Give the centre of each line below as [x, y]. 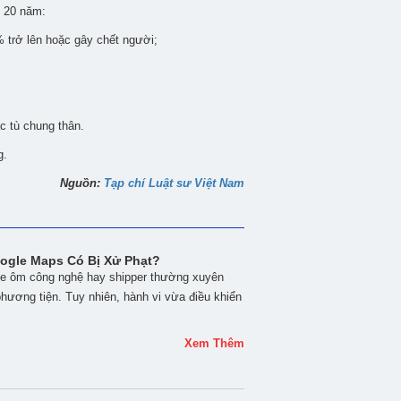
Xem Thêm [214, 343]
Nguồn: [82, 183]
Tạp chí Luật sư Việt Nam [174, 183]
